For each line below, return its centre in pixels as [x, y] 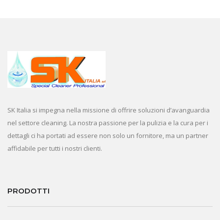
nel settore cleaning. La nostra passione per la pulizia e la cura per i [108, 123]
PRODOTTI [28, 191]
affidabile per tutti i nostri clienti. [55, 148]
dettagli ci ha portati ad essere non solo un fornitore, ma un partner [108, 135]
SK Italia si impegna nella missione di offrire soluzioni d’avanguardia [109, 110]
